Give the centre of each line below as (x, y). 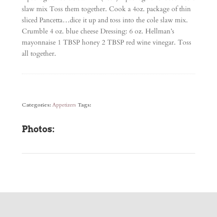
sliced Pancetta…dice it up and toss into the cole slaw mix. (105, 20)
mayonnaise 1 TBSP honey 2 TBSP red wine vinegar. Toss (106, 42)
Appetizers (64, 105)
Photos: (38, 129)
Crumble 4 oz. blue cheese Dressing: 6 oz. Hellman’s (98, 31)
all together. (41, 54)
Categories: (37, 105)
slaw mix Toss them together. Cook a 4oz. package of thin (106, 9)
